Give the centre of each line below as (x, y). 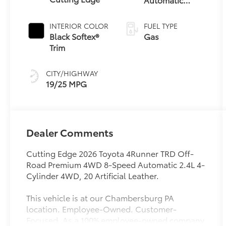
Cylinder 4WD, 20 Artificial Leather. (93, 175)
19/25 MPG (67, 83)
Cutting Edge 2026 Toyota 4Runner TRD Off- (110, 153)
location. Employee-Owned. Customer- (102, 208)
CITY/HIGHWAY (72, 73)
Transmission (168, 11)
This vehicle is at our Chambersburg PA (100, 197)
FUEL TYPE (160, 25)
